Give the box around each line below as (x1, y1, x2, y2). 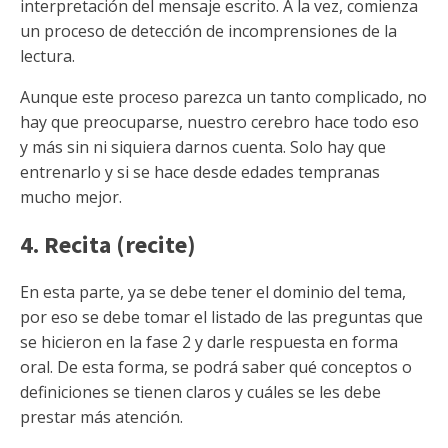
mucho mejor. (20, 186, 122, 208)
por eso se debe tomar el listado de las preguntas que (20, 306, 423, 328)
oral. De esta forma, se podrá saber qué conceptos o (20, 356, 412, 378)
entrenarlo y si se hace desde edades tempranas (20, 161, 380, 183)
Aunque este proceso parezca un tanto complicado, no (20, 86, 427, 108)
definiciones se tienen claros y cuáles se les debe (20, 381, 381, 403)
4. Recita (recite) (20, 229, 196, 260)
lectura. (20, 45, 75, 67)
